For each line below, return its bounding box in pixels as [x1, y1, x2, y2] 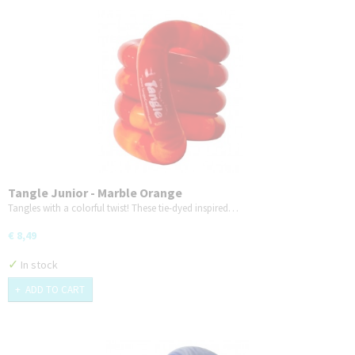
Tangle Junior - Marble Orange [8, 184, 182, 200]
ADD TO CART [25, 283, 85, 297]
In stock [18, 257, 58, 272]
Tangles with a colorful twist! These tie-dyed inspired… [8, 200, 239, 215]
